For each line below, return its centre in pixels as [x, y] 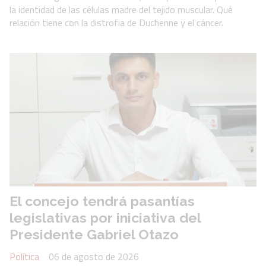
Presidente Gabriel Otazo [94, 235]
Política [24, 256]
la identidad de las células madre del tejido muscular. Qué [121, 10]
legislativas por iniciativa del [105, 218]
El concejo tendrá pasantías [102, 201]
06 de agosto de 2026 [94, 256]
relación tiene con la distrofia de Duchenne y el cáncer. [116, 23]
